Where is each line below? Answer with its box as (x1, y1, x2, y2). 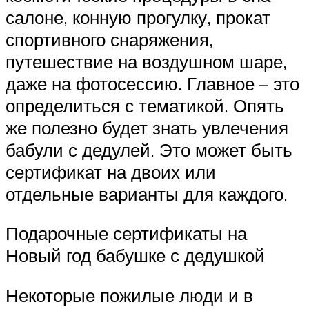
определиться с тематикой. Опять (6, 94, 284, 117)
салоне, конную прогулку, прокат (6, 6, 270, 28)
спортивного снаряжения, (6, 28, 213, 50)
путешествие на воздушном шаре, (6, 50, 287, 72)
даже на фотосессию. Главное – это (6, 72, 299, 94)
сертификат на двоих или (6, 160, 216, 183)
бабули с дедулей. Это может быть (6, 138, 292, 161)
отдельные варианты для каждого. (6, 182, 288, 205)
